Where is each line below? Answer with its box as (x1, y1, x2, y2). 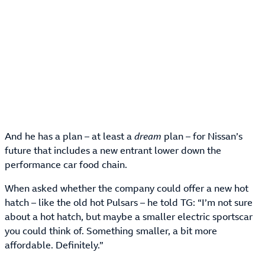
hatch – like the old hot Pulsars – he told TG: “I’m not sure (5, 196, 253, 209)
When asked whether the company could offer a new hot (5, 182, 248, 195)
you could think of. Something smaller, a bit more (5, 224, 217, 237)
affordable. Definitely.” (5, 238, 104, 251)
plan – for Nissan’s (161, 130, 243, 143)
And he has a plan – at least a (5, 130, 134, 143)
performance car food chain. (5, 158, 127, 171)
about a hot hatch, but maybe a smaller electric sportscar (5, 210, 253, 223)
